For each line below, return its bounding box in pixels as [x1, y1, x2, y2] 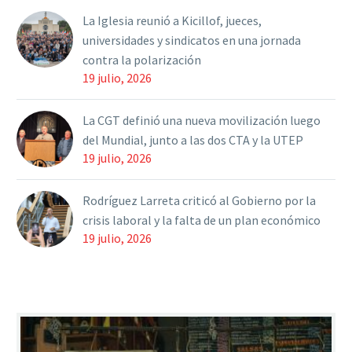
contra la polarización [82, 52, 201, 68]
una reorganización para [141, 2, 272, 19]
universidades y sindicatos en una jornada [82, 32, 301, 49]
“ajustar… [141, 22, 196, 38]
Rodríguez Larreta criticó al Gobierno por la [82, 192, 316, 209]
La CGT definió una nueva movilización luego [82, 112, 321, 129]
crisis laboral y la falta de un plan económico [82, 212, 321, 229]
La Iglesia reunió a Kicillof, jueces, [82, 13, 262, 29]
